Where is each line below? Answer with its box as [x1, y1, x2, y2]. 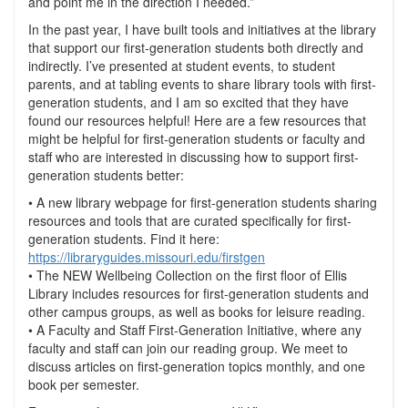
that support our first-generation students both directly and [28, 38, 363, 56]
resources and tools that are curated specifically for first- [28, 211, 352, 229]
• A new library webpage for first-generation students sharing [28, 193, 377, 211]
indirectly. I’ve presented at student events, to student [28, 56, 335, 75]
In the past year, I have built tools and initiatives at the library [28, 20, 376, 38]
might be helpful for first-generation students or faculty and [28, 129, 365, 148]
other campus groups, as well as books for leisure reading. [28, 302, 365, 321]
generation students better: [28, 166, 184, 184]
